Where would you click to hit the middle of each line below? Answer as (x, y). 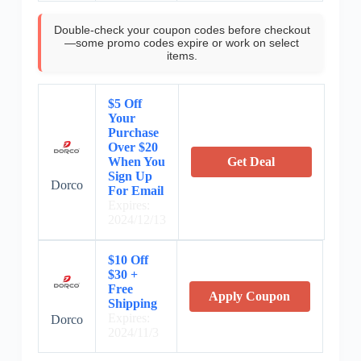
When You (136, 162)
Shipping (132, 304)
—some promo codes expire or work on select (182, 43)
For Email (135, 191)
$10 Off (128, 260)
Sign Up (130, 176)
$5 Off (124, 104)
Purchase (133, 133)
